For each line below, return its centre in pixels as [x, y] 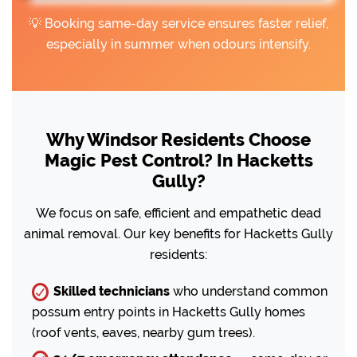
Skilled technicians [112, 291]
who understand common [249, 291]
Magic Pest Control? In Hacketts [178, 160]
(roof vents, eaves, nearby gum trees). [143, 332]
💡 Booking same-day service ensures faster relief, [178, 23]
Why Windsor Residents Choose [178, 139]
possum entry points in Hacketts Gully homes [169, 312]
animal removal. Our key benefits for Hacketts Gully [178, 233]
